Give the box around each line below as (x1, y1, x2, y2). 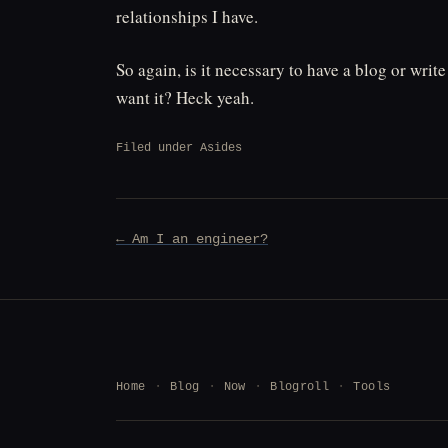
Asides (200, 140, 242, 155)
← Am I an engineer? (116, 231, 268, 247)
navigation (115, 249, 221, 284)
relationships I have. (116, 4, 258, 28)
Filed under (116, 140, 200, 155)
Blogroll (270, 379, 330, 394)
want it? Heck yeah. (116, 86, 254, 110)
